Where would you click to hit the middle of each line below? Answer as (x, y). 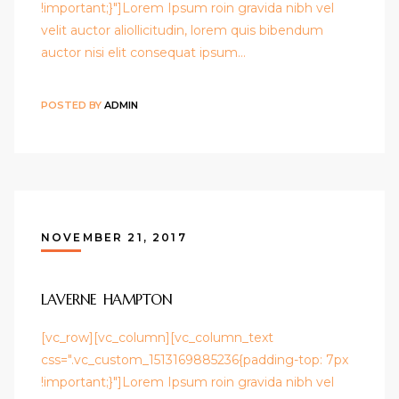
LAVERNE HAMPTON (107, 300)
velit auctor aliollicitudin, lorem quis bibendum (182, 31)
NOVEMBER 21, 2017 (114, 238)
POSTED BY (73, 105)
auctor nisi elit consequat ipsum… (143, 53)
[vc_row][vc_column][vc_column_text (157, 338)
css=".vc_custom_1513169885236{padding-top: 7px (195, 360)
